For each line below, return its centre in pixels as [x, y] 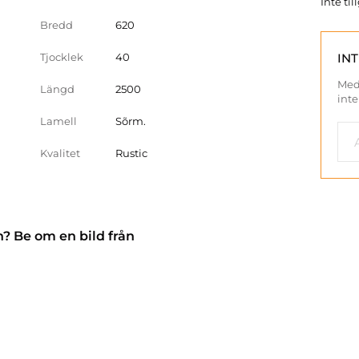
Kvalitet [60, 153]
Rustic [131, 153]
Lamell [58, 121]
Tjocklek [62, 57]
